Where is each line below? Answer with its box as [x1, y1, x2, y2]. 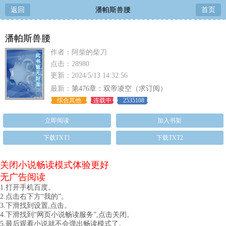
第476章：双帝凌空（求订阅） [72, 85, 167, 92]
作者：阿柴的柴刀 [50, 48, 107, 56]
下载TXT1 [43, 134, 71, 141]
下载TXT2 [156, 134, 183, 141]
